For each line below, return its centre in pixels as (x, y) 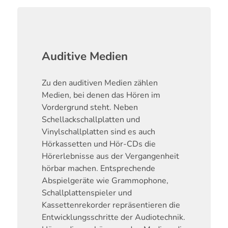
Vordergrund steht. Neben (90, 107)
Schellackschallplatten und (91, 119)
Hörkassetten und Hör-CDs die (98, 144)
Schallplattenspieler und (87, 193)
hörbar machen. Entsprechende (98, 168)
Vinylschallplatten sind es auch (98, 132)
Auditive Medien (84, 56)
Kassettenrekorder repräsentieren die (111, 205)
